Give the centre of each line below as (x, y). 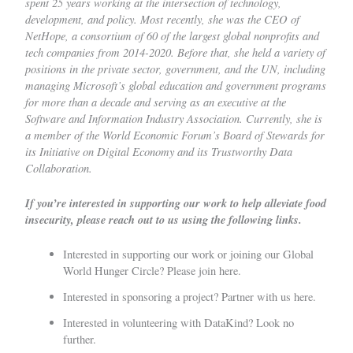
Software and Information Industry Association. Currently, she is (174, 118)
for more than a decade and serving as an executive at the (156, 101)
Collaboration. (59, 167)
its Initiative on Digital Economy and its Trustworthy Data (159, 151)
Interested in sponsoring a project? (142, 297)
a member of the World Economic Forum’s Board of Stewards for (175, 134)
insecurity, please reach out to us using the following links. (163, 220)
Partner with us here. (269, 297)
